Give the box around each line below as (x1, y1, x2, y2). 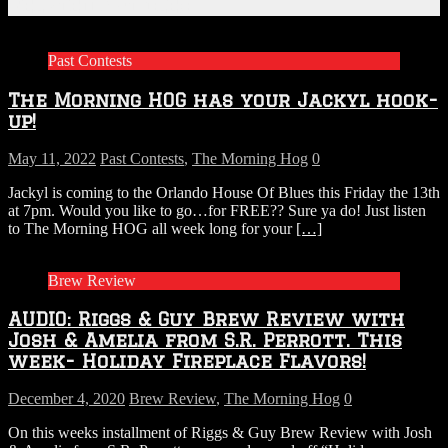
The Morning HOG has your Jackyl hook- (8, 88, 438, 110)
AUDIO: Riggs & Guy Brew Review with (8, 308, 405, 330)
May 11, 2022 (8, 149, 96, 167)
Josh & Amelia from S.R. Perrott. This (8, 329, 402, 351)
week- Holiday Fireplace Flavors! (8, 350, 366, 372)
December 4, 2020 (8, 390, 125, 408)
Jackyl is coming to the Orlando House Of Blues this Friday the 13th (8, 183, 440, 201)
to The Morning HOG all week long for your (8, 219, 296, 237)
